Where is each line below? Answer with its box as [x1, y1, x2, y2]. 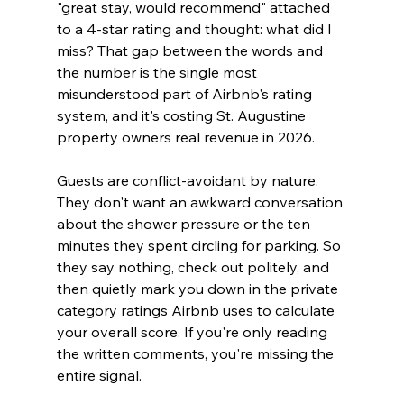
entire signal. [56, 365, 142, 384]
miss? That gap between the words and [56, 41, 326, 60]
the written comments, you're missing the [56, 344, 337, 363]
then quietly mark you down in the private [56, 279, 342, 298]
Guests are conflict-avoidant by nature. [56, 170, 322, 189]
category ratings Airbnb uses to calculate [56, 300, 338, 319]
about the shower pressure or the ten [56, 214, 314, 233]
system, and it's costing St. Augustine [56, 106, 309, 124]
